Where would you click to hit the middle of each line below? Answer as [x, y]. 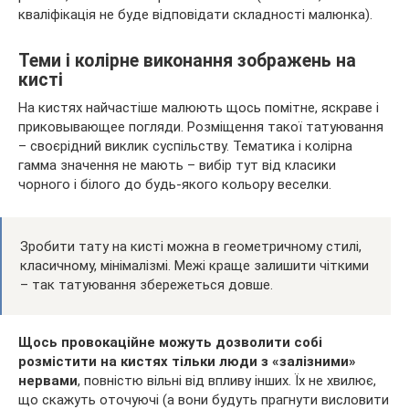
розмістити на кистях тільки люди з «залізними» [187, 361]
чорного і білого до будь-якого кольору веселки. [175, 184]
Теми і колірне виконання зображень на [187, 61]
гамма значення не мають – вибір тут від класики [177, 165]
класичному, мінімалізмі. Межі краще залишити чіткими [194, 265]
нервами [48, 380]
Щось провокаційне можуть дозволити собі [170, 342]
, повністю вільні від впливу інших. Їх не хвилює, [227, 380]
